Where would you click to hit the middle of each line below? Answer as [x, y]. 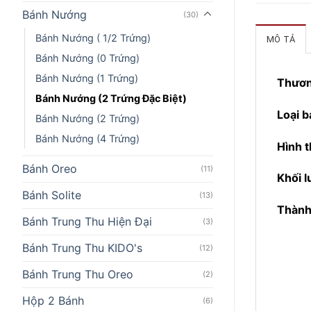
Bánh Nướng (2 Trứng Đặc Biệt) [111, 98]
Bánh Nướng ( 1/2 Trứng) [93, 37]
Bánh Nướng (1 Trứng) [87, 78]
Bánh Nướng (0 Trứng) [87, 58]
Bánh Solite [52, 195]
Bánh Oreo [50, 168]
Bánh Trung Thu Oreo [78, 274]
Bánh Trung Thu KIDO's [82, 247]
